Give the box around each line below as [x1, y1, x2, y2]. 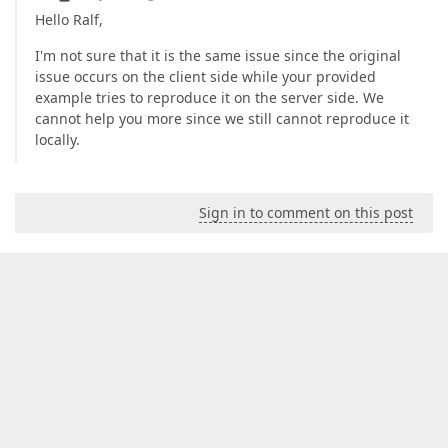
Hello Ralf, [35, 10, 103, 29]
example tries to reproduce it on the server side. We [35, 88, 384, 107]
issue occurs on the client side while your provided [35, 67, 376, 86]
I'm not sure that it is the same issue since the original [35, 46, 401, 65]
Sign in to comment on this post [199, 203, 413, 222]
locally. [35, 130, 80, 149]
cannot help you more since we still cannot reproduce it [35, 109, 409, 128]
